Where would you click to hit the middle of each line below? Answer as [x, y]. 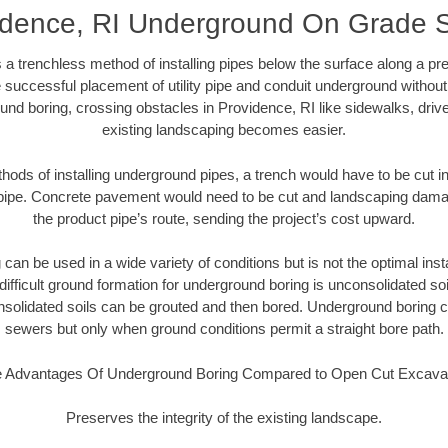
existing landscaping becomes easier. [224, 130]
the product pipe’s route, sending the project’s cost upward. [224, 218]
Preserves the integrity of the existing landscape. [224, 418]
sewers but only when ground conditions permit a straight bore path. [224, 329]
